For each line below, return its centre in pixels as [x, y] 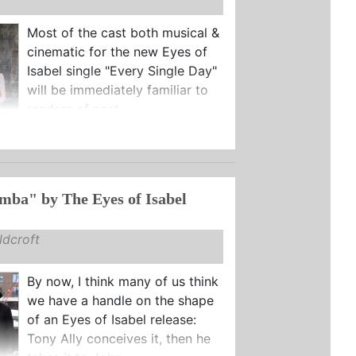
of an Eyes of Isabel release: [111, 319]
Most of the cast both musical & [123, 32]
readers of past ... [79, 108]
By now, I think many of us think [122, 281]
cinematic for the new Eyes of [117, 51]
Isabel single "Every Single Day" [122, 70]
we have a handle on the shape [120, 300]
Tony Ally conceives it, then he [118, 338]
